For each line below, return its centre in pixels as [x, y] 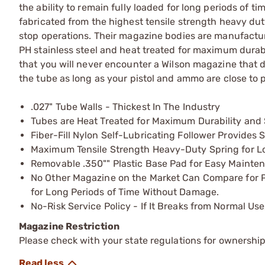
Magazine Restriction [69, 226]
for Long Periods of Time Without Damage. [125, 192]
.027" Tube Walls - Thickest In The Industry [126, 106]
